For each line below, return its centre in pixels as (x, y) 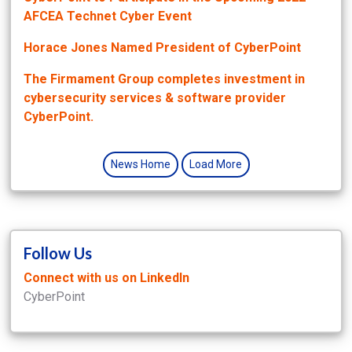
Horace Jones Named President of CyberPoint (162, 47)
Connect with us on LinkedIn (106, 277)
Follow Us (58, 253)
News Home (140, 164)
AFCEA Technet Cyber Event (108, 16)
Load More (215, 164)
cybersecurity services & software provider (155, 97)
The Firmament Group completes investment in (164, 79)
